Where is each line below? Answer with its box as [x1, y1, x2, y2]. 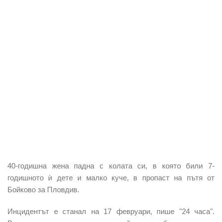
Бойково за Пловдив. [7, 185, 79, 194]
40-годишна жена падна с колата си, [7, 161, 148, 170]
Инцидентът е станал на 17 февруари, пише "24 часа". [7, 207, 215, 216]
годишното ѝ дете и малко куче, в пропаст [7, 173, 174, 182]
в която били [147, 161, 203, 170]
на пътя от [174, 173, 215, 182]
